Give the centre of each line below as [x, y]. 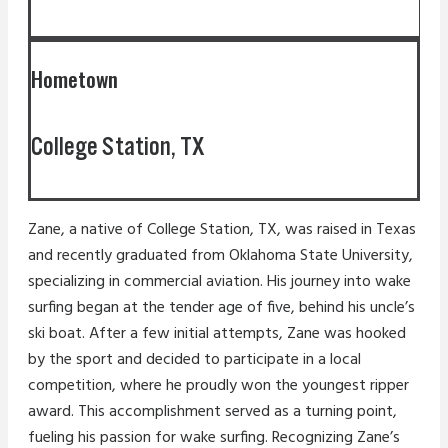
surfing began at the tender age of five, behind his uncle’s [221, 308]
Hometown [74, 78]
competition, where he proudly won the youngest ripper [218, 386]
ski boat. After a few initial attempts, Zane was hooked [217, 334]
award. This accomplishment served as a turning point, [212, 412]
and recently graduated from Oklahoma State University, [220, 256]
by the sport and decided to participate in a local [194, 360]
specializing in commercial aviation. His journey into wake [219, 282]
